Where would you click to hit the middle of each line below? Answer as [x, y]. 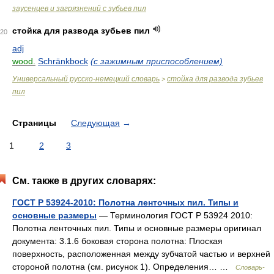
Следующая [95, 123]
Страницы [35, 123]
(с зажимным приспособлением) [157, 61]
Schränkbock [63, 61]
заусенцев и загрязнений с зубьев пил [79, 9]
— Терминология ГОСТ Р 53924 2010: [175, 215]
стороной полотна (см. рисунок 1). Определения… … [124, 267]
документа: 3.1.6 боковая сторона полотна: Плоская [117, 241]
